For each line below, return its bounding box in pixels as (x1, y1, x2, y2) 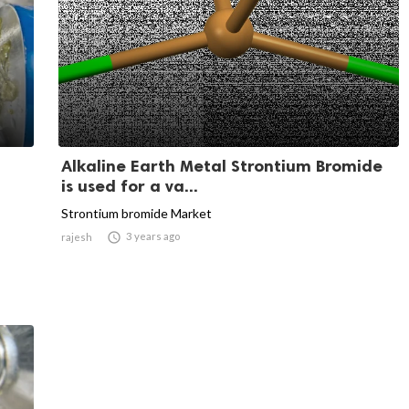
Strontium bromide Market (61, 204, 212, 221)
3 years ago (126, 229, 180, 242)
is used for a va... (61, 175, 198, 196)
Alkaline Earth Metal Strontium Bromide (61, 155, 383, 176)
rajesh (61, 230, 92, 243)
